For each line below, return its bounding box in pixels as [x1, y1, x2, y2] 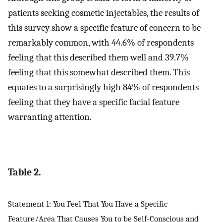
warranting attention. [8, 111, 92, 123]
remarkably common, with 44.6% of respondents [8, 37, 194, 49]
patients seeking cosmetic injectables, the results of [8, 7, 199, 19]
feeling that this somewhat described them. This [8, 67, 190, 78]
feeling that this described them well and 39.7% [8, 52, 189, 63]
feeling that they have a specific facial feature [8, 97, 179, 108]
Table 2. [8, 166, 41, 178]
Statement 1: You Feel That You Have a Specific [8, 199, 167, 209]
